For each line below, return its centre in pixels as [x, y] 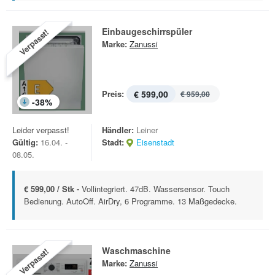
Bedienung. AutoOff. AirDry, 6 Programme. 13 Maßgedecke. [130, 201]
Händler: [118, 130]
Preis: [113, 94]
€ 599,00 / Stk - [53, 189]
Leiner [147, 130]
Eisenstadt [155, 142]
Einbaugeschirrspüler [147, 31]
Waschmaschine [136, 250]
